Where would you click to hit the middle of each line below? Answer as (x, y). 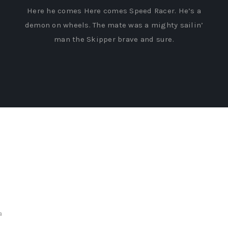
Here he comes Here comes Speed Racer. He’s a (114, 10)
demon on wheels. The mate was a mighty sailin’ (114, 25)
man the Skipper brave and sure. (114, 39)
